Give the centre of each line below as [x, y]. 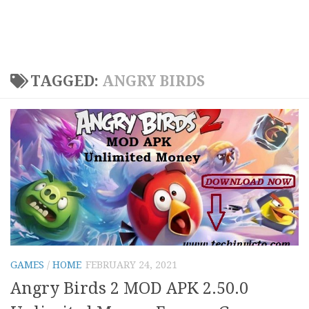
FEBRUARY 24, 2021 [131, 265]
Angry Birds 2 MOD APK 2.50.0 [129, 288]
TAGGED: [66, 81]
